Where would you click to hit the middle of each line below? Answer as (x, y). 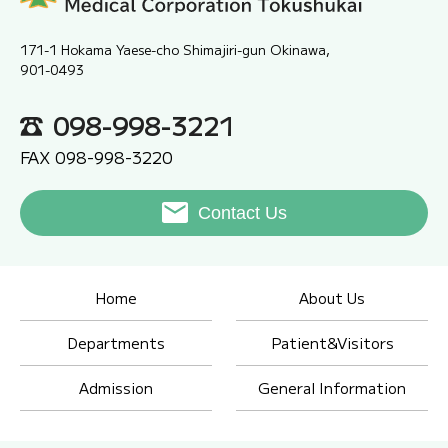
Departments (116, 342)
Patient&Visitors (332, 342)
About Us (332, 297)
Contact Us (242, 212)
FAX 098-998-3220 (96, 156)
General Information (332, 387)
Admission (116, 387)
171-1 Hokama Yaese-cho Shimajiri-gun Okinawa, (175, 49)
